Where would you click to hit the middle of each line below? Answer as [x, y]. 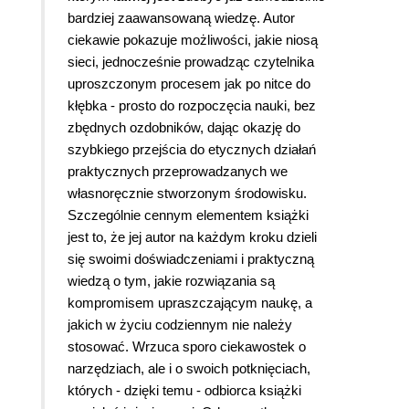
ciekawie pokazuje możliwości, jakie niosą [193, 40]
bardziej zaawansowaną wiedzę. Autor [181, 18]
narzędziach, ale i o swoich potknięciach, [189, 369]
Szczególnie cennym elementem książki [188, 215]
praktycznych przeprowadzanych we [178, 172]
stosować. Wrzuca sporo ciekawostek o [187, 347]
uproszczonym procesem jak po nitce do [189, 84]
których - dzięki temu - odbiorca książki [184, 391]
